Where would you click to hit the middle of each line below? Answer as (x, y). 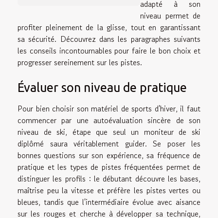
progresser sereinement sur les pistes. (80, 62)
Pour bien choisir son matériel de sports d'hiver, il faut (109, 108)
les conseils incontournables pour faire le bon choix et (109, 50)
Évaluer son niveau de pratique (102, 87)
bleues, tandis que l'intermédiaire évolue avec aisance (109, 202)
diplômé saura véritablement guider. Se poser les (109, 143)
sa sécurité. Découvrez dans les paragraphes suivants (109, 39)
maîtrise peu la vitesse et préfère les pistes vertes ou (109, 190)
